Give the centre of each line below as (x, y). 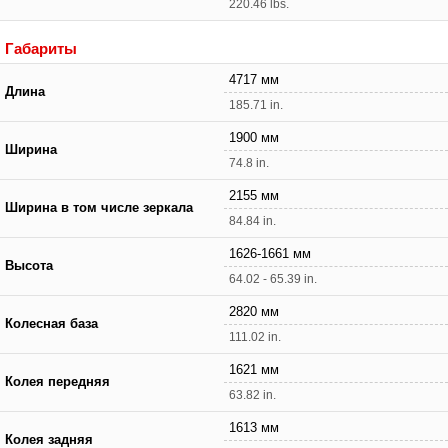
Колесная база (51, 323)
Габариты (41, 48)
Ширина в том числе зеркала (99, 207)
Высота (29, 265)
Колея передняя (57, 381)
